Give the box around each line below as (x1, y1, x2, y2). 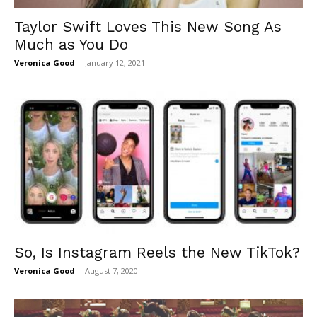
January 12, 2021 (85, 57, 145, 69)
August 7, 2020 (85, 265, 138, 276)
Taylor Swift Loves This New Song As (14, 18, 282, 36)
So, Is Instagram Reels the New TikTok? (14, 243, 300, 261)
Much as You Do (14, 35, 128, 54)
